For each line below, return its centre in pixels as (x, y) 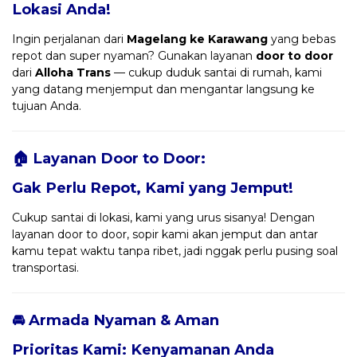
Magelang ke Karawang (197, 39)
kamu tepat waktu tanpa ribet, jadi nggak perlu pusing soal (175, 251)
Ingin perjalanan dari (69, 39)
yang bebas (302, 39)
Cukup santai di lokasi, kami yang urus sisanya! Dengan (163, 217)
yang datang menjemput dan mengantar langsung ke (163, 89)
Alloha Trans (73, 72)
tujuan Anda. (47, 106)
